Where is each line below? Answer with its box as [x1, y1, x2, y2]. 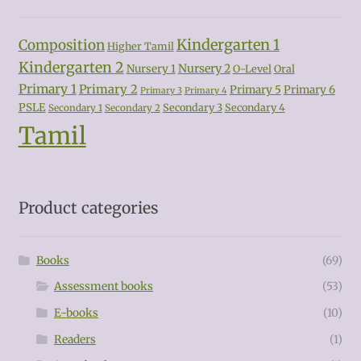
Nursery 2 [177, 60, 230, 76]
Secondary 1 [48, 102, 102, 114]
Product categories [18, 197, 159, 218]
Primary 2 [78, 81, 138, 97]
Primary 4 [184, 85, 227, 96]
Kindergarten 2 [18, 58, 124, 77]
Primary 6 [283, 82, 335, 97]
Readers [53, 332, 96, 346]
